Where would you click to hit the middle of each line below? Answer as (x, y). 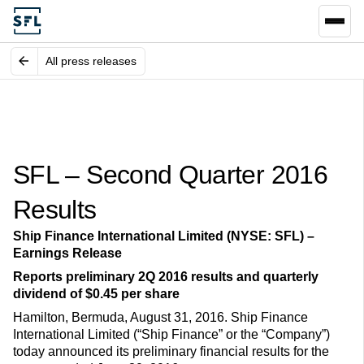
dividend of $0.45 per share (96, 294)
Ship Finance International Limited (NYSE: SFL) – (164, 236)
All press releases (91, 61)
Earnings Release (67, 253)
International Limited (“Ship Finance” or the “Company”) (171, 335)
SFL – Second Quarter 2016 (170, 175)
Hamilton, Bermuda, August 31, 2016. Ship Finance (160, 318)
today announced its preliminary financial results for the (171, 352)
